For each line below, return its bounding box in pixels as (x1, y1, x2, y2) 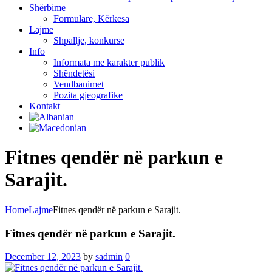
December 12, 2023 (5, 251, 81, 262)
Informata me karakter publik (53, 57, 165, 67)
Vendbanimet (53, 79, 104, 89)
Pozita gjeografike (53, 90, 123, 100)
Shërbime (29, 2, 66, 13)
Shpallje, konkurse (53, 35, 124, 46)
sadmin (95, 251, 123, 262)
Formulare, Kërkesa (53, 13, 129, 24)
